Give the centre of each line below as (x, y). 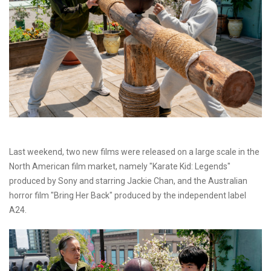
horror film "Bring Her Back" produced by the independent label (128, 196)
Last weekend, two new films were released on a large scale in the (134, 152)
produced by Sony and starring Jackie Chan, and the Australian (128, 181)
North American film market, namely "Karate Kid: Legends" (120, 167)
